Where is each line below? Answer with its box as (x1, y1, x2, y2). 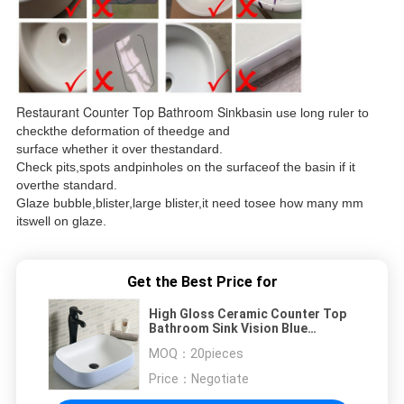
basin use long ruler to (241, 106, 369, 121)
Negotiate (191, 371, 249, 386)
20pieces (190, 345, 243, 361)
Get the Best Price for (126, 272, 278, 290)
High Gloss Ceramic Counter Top (149, 306, 346, 321)
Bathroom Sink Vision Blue (149, 320, 308, 335)
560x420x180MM (149, 335, 248, 350)
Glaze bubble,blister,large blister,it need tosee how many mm (15, 196, 363, 211)
